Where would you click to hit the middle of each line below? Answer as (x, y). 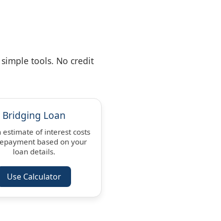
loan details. (34, 151)
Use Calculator (34, 176)
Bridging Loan (34, 115)
